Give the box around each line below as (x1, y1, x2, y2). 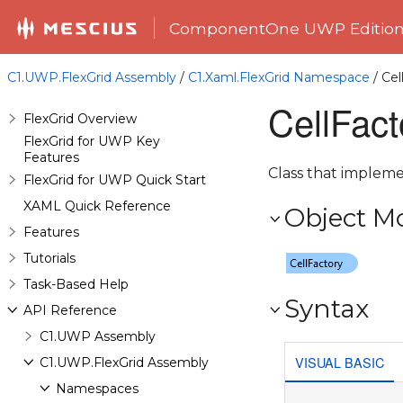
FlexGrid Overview (23, 111, 137, 127)
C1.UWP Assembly (40, 328, 156, 345)
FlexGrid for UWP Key (23, 133, 160, 149)
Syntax (284, 293, 369, 324)
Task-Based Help (23, 276, 129, 292)
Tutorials (23, 250, 76, 266)
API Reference (23, 302, 117, 318)
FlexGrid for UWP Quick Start (23, 172, 206, 188)
